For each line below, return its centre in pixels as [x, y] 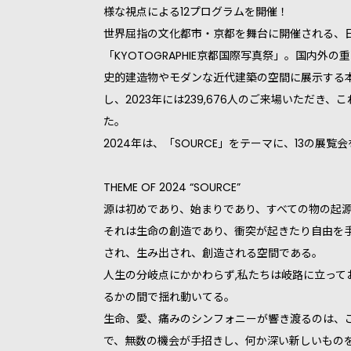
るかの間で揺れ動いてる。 [169, 297]
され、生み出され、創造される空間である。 [213, 253]
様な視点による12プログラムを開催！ [196, 12]
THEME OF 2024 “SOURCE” [172, 187]
